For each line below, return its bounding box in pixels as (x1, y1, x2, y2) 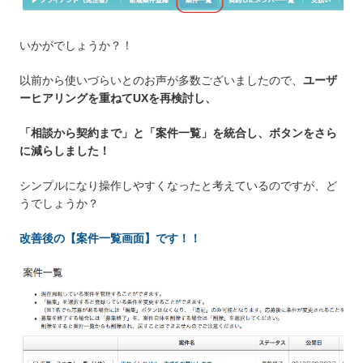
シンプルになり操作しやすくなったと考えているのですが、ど (19, 179, 337, 193)
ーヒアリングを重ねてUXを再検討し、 (19, 92, 216, 105)
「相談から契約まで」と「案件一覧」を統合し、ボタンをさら (19, 126, 337, 140)
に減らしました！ (19, 144, 110, 158)
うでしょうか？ (19, 197, 99, 211)
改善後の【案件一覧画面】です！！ (19, 232, 201, 246)
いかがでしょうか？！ (19, 39, 133, 53)
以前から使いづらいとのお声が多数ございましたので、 (19, 74, 303, 88)
